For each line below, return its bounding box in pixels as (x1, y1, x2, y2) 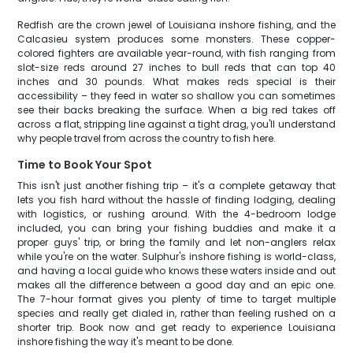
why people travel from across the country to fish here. (17, 132, 277, 145)
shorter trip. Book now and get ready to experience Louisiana (17, 321, 336, 334)
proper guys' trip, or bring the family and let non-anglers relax (17, 236, 336, 249)
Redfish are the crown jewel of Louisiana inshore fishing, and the (17, 18, 336, 32)
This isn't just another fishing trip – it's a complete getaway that (17, 179, 336, 192)
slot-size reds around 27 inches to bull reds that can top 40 (17, 61, 336, 74)
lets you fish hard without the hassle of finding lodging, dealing (17, 193, 336, 206)
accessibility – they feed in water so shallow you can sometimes (17, 89, 336, 102)
